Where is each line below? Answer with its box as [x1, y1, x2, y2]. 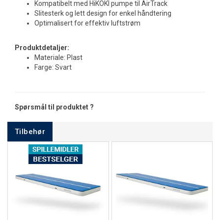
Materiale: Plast [34, 54, 82, 61]
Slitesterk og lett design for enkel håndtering [34, 9, 171, 17]
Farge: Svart [34, 63, 72, 71]
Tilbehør [15, 127, 46, 136]
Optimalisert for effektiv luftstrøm [34, 19, 140, 27]
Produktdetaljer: [15, 44, 69, 52]
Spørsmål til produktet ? [15, 103, 94, 111]
